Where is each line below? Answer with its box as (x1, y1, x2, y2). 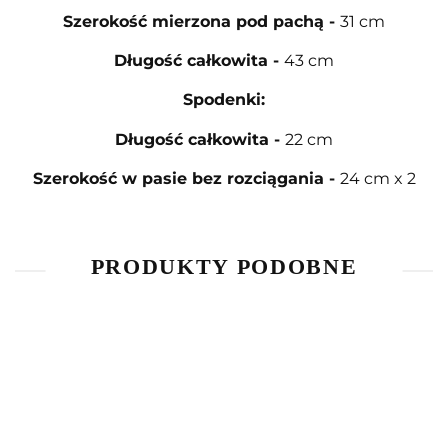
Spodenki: (183, 89, 265, 110)
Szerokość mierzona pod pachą (63, 10, 329, 31)
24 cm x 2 (339, 168, 416, 189)
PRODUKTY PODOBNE (90, 254, 358, 280)
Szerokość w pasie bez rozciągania (32, 168, 324, 189)
